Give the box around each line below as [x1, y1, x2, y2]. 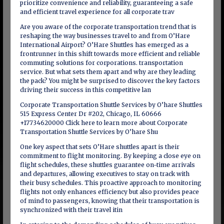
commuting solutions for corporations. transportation [19, 59, 183, 66]
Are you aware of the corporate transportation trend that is [19, 23, 196, 30]
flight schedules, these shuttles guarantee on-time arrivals [19, 161, 195, 168]
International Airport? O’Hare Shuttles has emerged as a [19, 41, 188, 48]
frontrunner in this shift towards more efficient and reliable [19, 50, 200, 57]
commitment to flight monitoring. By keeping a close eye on [19, 152, 200, 159]
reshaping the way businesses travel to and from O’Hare [19, 32, 190, 39]
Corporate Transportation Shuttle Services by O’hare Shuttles [19, 101, 202, 108]
